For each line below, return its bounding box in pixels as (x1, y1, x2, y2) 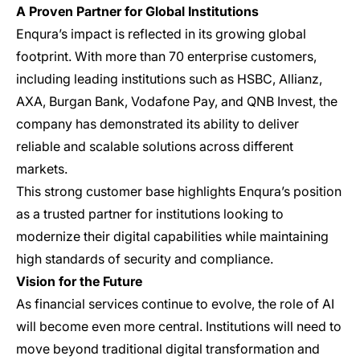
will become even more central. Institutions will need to (16, 317, 342, 334)
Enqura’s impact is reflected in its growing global (16, 25, 306, 42)
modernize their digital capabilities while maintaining (16, 227, 329, 244)
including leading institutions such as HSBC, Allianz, (16, 70, 322, 87)
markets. (16, 160, 67, 177)
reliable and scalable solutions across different (16, 137, 293, 154)
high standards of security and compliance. (16, 250, 273, 267)
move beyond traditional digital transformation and (16, 340, 320, 357)
